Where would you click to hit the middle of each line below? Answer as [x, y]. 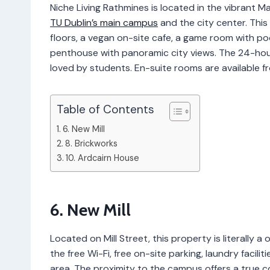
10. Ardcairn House [102, 158]
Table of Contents [105, 110]
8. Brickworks [91, 143]
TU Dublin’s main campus [104, 22]
